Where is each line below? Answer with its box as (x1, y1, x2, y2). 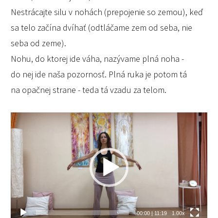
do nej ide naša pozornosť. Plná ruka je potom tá (11, 68, 187, 80)
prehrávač (10, 129, 47, 141)
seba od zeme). (11, 37, 67, 49)
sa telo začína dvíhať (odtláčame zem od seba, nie (11, 21, 193, 33)
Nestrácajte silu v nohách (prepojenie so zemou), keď (11, 6, 203, 18)
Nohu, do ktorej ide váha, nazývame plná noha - (11, 53, 184, 64)
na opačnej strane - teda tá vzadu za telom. (11, 84, 167, 95)
